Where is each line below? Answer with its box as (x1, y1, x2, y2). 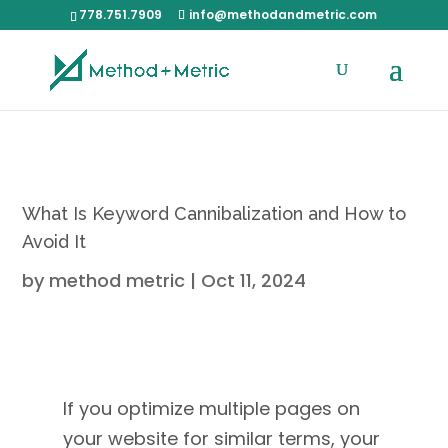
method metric (49, 268, 186, 293)
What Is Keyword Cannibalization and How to (22, 203, 407, 224)
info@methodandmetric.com (189, 6, 378, 23)
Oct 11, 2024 (201, 268, 307, 293)
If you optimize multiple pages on (62, 396, 360, 421)
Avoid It (22, 231, 87, 252)
